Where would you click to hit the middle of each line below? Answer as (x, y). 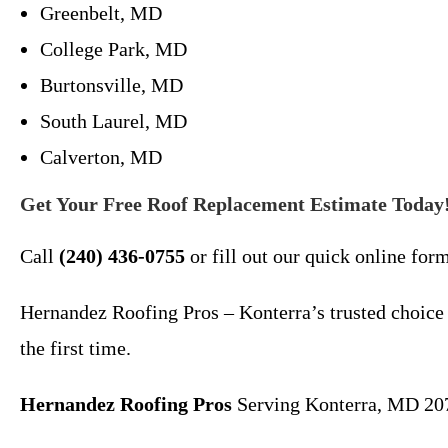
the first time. (75, 348)
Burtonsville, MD (111, 85)
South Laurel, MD (113, 121)
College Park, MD (113, 49)
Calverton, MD (101, 157)
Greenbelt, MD (101, 13)
